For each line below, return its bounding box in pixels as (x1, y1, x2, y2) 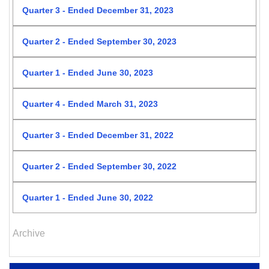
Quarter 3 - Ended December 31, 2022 (22, 130, 174, 140)
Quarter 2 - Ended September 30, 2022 (22, 161, 177, 171)
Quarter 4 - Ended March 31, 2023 (22, 98, 158, 109)
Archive (13, 228, 45, 238)
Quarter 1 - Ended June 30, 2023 (22, 67, 153, 77)
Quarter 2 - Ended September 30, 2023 (22, 36, 177, 46)
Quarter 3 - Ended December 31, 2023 (22, 5, 174, 15)
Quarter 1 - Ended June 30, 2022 (22, 192, 153, 202)
